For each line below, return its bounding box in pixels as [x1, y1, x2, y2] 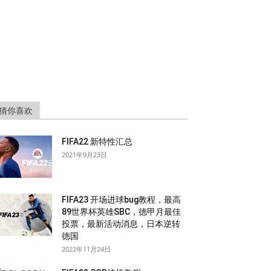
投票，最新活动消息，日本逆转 [62, 219, 180, 229]
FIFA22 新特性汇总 [62, 137, 132, 146]
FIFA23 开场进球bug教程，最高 [62, 195, 181, 204]
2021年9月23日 [62, 150, 107, 159]
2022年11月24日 [62, 244, 111, 253]
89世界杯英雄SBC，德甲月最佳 [62, 207, 181, 217]
